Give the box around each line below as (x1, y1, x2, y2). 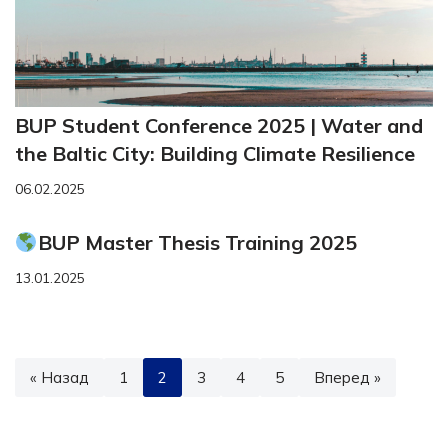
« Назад (30, 367, 89, 387)
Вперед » (314, 367, 381, 387)
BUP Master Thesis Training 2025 (37, 229, 357, 255)
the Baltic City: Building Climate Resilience (15, 140, 415, 166)
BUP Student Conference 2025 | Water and (15, 112, 423, 138)
